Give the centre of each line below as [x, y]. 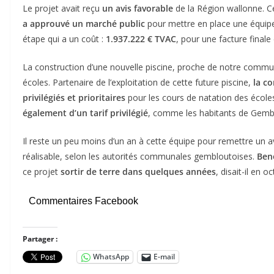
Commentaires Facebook [83, 201]
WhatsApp [111, 257]
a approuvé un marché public [84, 23]
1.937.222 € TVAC [141, 39]
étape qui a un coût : [64, 39]
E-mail [164, 257]
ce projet [42, 171]
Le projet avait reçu [62, 8]
